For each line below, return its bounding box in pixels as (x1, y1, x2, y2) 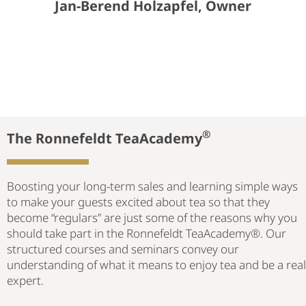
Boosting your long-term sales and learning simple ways (7, 178, 298, 194)
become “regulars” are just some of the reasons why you (7, 209, 297, 225)
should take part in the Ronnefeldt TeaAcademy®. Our (7, 225, 286, 241)
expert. (7, 272, 44, 288)
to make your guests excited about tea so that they (7, 193, 270, 210)
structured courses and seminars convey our (7, 240, 239, 257)
